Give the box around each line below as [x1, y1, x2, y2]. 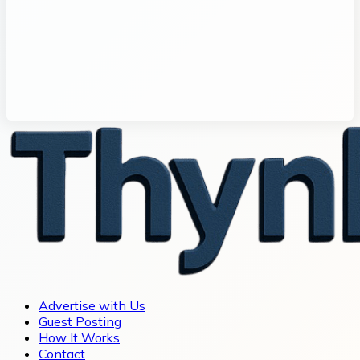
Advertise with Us [39, 297, 145, 314]
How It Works [39, 329, 120, 346]
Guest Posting [39, 313, 121, 330]
